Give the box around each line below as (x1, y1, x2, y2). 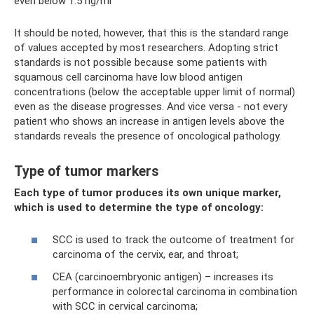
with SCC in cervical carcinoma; (53, 299, 198, 313)
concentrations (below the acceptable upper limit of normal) (14, 85, 295, 98)
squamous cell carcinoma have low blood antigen (14, 70, 243, 83)
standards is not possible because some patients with (14, 55, 267, 69)
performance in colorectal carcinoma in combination (53, 285, 297, 298)
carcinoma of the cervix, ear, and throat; (53, 248, 238, 261)
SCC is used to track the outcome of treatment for (53, 233, 294, 247)
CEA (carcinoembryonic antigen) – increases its (53, 270, 273, 283)
